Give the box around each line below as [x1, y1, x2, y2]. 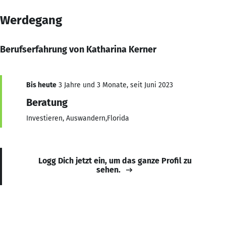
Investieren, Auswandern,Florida [26, 114, 129, 123]
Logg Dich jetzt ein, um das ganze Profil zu [38, 155, 192, 165]
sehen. [96, 164, 121, 175]
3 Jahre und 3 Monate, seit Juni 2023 [56, 80, 173, 89]
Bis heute [26, 80, 56, 89]
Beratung [26, 96, 68, 108]
